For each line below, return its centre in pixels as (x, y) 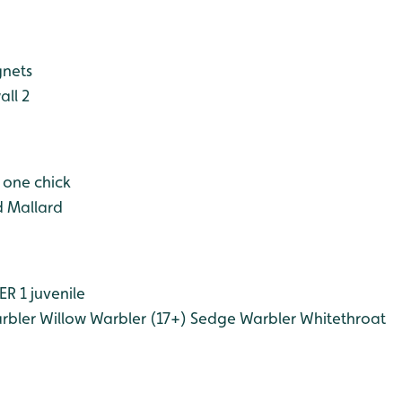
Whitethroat (341, 318)
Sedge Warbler (241, 318)
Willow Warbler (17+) (111, 318)
